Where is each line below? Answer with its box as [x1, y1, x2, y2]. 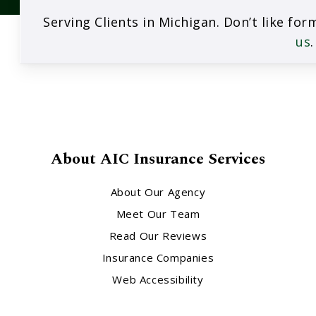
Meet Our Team [116, 207, 200, 221]
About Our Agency [110, 185, 206, 200]
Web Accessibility [112, 272, 204, 287]
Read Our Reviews [109, 229, 207, 243]
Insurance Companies [102, 250, 214, 265]
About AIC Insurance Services [50, 147, 265, 171]
